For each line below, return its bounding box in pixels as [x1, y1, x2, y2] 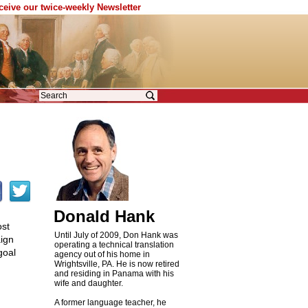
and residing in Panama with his [54, 269, 174, 278]
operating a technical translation [54, 240, 174, 250]
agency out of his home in [54, 250, 150, 259]
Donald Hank [53, 207, 155, 225]
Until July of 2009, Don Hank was [54, 230, 178, 240]
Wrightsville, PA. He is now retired [54, 259, 179, 269]
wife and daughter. [54, 278, 123, 288]
